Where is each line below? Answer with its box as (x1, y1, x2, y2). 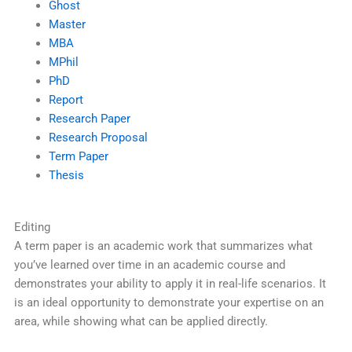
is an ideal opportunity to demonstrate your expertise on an (13, 295, 324, 310)
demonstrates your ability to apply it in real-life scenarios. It (13, 277, 326, 291)
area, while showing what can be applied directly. (13, 314, 268, 329)
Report (48, 93, 83, 108)
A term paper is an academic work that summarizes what (13, 239, 313, 254)
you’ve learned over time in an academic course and (13, 258, 285, 273)
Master (48, 17, 86, 32)
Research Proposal (48, 130, 148, 145)
